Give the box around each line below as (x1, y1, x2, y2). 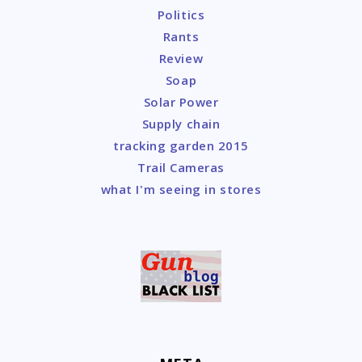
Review (158, 50, 204, 67)
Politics (157, 6, 205, 23)
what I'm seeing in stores (100, 181, 262, 198)
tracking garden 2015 (113, 137, 249, 154)
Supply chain (141, 116, 221, 133)
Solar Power (143, 94, 219, 111)
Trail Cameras (137, 159, 225, 176)
